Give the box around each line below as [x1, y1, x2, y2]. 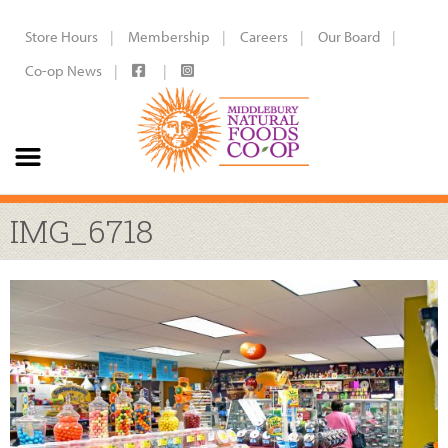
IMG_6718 [10, 209, 153, 252]
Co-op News [25, 61, 102, 80]
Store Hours [25, 27, 98, 46]
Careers [240, 27, 288, 46]
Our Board [318, 27, 380, 46]
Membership [128, 27, 210, 46]
